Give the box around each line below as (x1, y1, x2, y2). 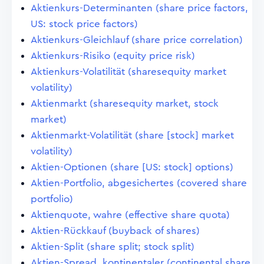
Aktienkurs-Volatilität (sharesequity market (31, 67, 226, 77)
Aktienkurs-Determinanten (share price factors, (31, 3, 248, 13)
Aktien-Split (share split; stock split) (31, 242, 194, 252)
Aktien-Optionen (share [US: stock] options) (31, 162, 233, 172)
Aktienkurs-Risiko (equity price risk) (31, 51, 195, 61)
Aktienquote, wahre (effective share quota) (31, 210, 230, 220)
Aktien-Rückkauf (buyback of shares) (31, 226, 200, 236)
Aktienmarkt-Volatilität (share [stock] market (31, 130, 234, 140)
